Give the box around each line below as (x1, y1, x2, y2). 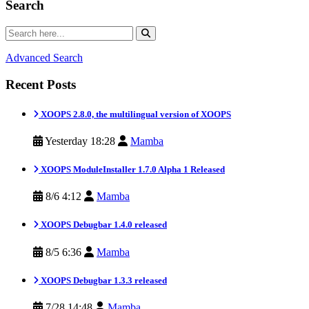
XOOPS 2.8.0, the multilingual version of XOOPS (39, 108, 231, 119)
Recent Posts (6, 77, 76, 92)
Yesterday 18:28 (43, 134, 118, 147)
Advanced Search (6, 51, 83, 63)
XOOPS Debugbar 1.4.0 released (39, 219, 167, 230)
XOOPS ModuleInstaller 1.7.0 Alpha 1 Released (39, 164, 225, 175)
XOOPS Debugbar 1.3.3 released (39, 275, 167, 286)
